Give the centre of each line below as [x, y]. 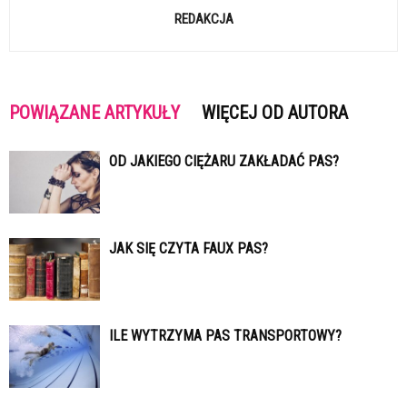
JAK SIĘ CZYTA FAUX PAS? [189, 249]
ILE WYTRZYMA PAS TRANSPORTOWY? [225, 336]
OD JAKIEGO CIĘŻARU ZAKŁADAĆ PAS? [224, 162]
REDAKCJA [203, 20]
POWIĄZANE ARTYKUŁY [94, 113]
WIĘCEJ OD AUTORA [275, 113]
